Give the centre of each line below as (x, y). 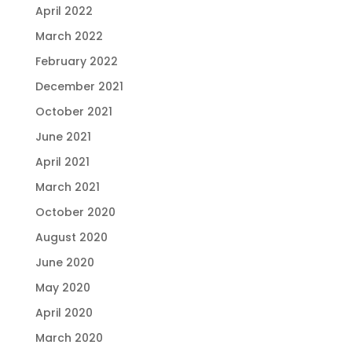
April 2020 (64, 312)
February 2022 (76, 61)
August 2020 (71, 237)
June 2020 (64, 262)
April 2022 (64, 11)
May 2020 (62, 287)
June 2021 (63, 136)
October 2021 (73, 111)
